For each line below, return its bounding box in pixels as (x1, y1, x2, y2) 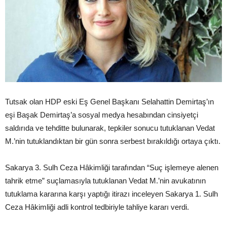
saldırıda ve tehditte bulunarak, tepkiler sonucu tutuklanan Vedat (5, 124, 215, 133)
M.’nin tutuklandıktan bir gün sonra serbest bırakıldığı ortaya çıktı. (5, 137, 220, 146)
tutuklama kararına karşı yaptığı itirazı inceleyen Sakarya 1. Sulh (5, 190, 218, 199)
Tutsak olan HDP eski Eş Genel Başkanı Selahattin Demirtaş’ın (5, 97, 214, 106)
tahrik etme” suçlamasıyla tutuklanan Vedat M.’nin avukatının (5, 176, 206, 185)
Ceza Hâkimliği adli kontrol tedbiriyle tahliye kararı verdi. (5, 203, 189, 212)
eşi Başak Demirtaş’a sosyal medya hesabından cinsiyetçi (5, 110, 198, 120)
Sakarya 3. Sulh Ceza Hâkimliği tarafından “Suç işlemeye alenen (5, 163, 218, 172)
